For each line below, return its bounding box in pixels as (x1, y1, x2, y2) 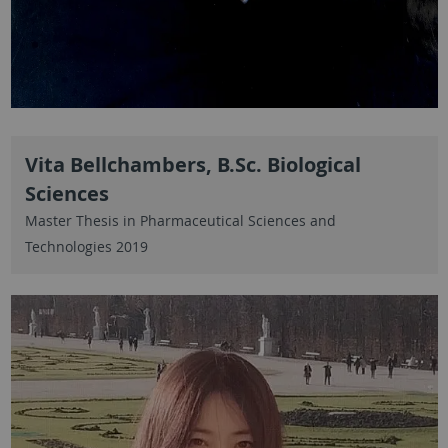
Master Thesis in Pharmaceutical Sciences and (24, 210, 336, 230)
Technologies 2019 (24, 236, 148, 256)
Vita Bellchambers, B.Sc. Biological (24, 150, 361, 178)
